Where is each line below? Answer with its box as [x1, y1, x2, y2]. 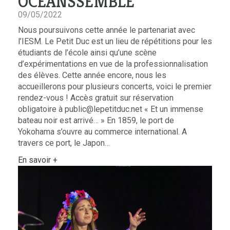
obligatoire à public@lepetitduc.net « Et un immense [18, 104, 203, 114]
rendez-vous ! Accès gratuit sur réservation [18, 92, 174, 103]
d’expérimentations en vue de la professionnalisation [18, 59, 208, 69]
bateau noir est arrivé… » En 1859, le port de [18, 115, 174, 125]
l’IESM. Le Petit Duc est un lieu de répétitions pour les [18, 36, 212, 46]
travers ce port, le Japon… [18, 138, 110, 148]
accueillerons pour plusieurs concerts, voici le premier [18, 81, 212, 91]
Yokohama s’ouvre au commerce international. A [18, 126, 187, 137]
